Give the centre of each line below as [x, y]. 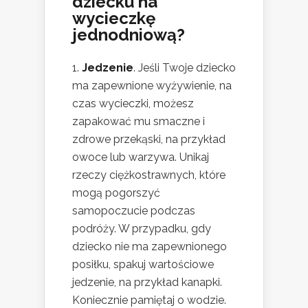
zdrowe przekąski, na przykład [149, 139]
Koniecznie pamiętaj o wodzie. [149, 300]
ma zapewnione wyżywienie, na [152, 85]
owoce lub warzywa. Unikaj [141, 157]
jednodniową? [129, 34]
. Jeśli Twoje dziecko [185, 67]
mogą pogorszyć [116, 192]
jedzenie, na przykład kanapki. [147, 282]
